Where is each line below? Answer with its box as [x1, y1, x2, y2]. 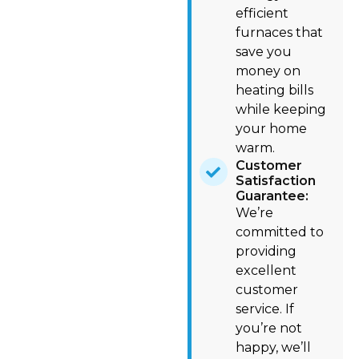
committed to [235, 224, 324, 240]
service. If [235, 301, 294, 317]
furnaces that [235, 25, 323, 41]
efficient [235, 6, 288, 22]
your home [235, 121, 307, 137]
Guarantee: [235, 188, 309, 204]
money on [235, 63, 301, 79]
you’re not [235, 321, 302, 337]
